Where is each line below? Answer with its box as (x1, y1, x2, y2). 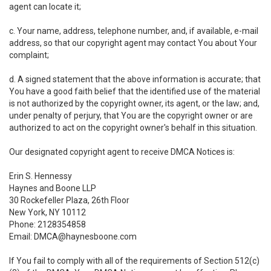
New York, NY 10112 (9, 207, 86, 217)
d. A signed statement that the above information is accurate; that (9, 74, 261, 84)
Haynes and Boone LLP (9, 183, 96, 193)
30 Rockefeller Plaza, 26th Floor (9, 195, 129, 205)
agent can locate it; (9, 2, 81, 11)
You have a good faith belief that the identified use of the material (9, 87, 260, 96)
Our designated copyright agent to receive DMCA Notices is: (9, 147, 235, 157)
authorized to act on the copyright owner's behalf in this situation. (9, 123, 257, 132)
